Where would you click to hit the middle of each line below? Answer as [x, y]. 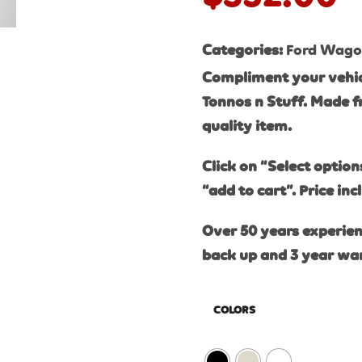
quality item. [247, 126]
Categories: [244, 51]
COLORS [235, 310]
